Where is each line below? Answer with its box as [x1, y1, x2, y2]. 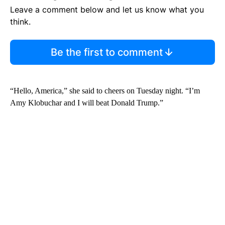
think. [10, 17, 31, 27]
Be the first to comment [50, 46, 163, 59]
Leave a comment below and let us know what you [10, 5, 204, 15]
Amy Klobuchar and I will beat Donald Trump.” [10, 98, 163, 107]
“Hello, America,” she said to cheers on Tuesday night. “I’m [10, 86, 200, 95]
